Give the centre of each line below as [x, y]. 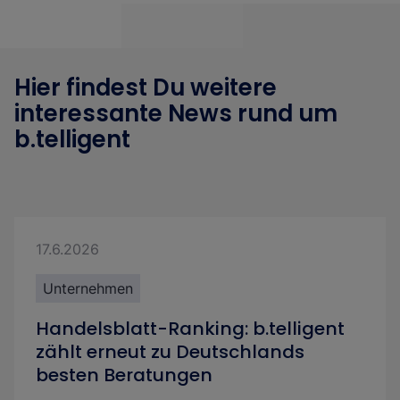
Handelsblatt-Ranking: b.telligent [190, 329]
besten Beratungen [124, 375]
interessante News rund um [176, 113]
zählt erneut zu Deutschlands [170, 352]
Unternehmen [88, 288]
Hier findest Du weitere [146, 87]
